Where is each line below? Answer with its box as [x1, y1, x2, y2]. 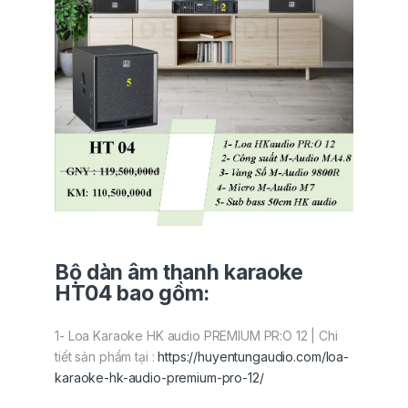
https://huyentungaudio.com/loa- [158, 349, 349, 365]
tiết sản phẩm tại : [55, 349, 158, 365]
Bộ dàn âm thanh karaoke [55, 260, 303, 286]
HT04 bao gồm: [55, 280, 210, 307]
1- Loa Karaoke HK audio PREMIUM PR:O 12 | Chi [55, 328, 338, 344]
